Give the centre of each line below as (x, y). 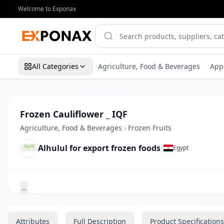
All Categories (55, 66)
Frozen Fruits (150, 128)
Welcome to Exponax (47, 9)
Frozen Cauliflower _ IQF (74, 114)
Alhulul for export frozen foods (99, 148)
